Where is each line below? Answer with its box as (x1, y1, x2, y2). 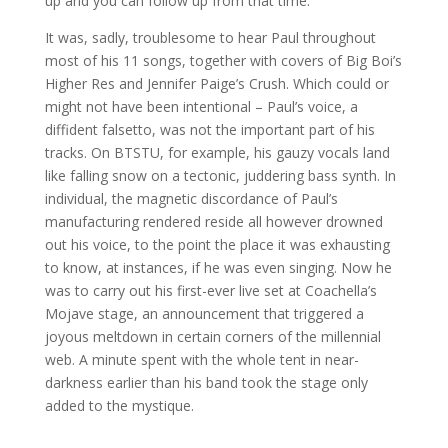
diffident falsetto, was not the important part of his (44, 120, 375, 139)
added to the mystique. (44, 396, 194, 415)
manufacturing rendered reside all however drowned (44, 212, 383, 231)
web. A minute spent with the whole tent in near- (44, 350, 359, 369)
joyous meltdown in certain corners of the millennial (44, 327, 381, 346)
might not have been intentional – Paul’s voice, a (44, 97, 358, 116)
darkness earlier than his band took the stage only (44, 373, 368, 392)
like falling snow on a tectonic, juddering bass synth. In (44, 166, 396, 185)
